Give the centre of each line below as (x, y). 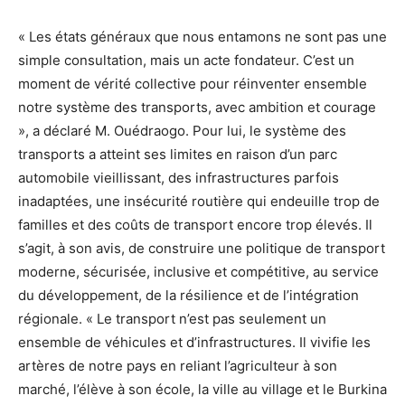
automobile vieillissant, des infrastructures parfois (179, 177)
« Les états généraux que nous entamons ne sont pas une (202, 36)
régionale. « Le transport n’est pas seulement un (172, 318)
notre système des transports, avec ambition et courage (197, 107)
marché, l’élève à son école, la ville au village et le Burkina (202, 389)
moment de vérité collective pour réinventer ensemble (193, 83)
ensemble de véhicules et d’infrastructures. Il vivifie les (194, 342)
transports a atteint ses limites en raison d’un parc (178, 154)
